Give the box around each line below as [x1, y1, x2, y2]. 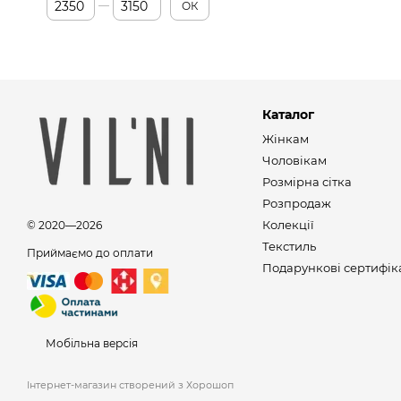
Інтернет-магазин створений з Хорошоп [27, 379, 234, 392]
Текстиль [261, 239, 316, 253]
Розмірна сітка [261, 175, 352, 189]
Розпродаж [261, 196, 331, 210]
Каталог [261, 107, 314, 123]
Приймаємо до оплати [27, 246, 153, 260]
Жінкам [261, 132, 309, 146]
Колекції [261, 218, 314, 232]
